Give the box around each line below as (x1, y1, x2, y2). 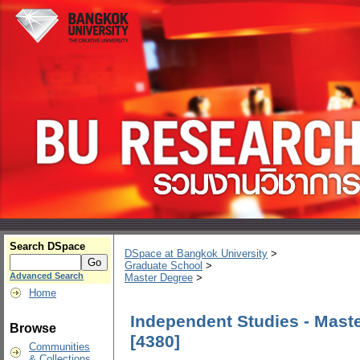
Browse (10, 321, 56, 335)
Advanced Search (10, 271, 84, 280)
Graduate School (125, 260, 202, 272)
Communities (29, 341, 90, 353)
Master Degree (125, 272, 193, 284)
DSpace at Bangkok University (125, 247, 268, 260)
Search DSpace (10, 240, 85, 252)
